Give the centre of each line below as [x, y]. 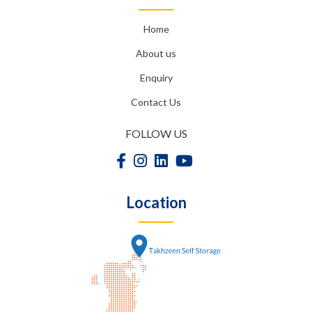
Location [156, 203]
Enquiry [159, 78]
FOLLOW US [156, 134]
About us [159, 54]
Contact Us [159, 102]
